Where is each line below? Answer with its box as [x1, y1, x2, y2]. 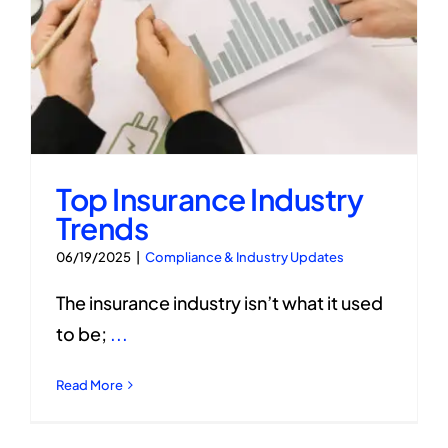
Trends [56, 208, 148, 247]
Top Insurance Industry [56, 179, 363, 218]
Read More [56, 376, 123, 393]
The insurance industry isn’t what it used [56, 290, 383, 314]
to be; [56, 321, 110, 345]
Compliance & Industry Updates [145, 248, 344, 265]
